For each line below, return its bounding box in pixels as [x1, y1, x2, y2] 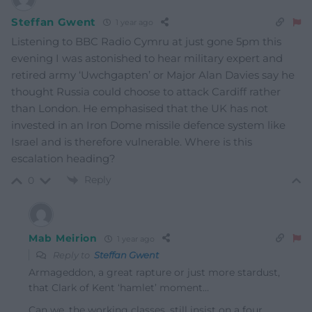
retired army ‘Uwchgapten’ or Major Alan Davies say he [11, 68, 295, 81]
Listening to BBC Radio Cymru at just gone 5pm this [11, 34, 281, 48]
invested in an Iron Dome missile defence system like [11, 118, 286, 132]
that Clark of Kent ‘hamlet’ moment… [29, 281, 209, 295]
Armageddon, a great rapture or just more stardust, [29, 266, 280, 279]
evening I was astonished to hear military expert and [11, 51, 283, 65]
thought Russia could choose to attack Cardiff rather [11, 84, 281, 98]
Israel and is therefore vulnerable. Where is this [11, 134, 252, 148]
